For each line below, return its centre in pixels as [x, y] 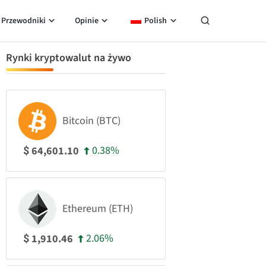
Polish [156, 21]
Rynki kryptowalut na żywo [69, 58]
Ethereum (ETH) [98, 209]
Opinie [86, 21]
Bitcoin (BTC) [91, 121]
